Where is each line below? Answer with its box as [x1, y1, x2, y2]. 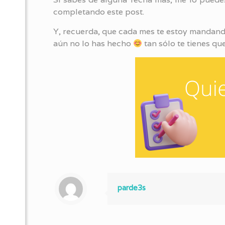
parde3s [118, 183, 146, 192]
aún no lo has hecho [53, 38, 134, 49]
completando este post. [53, 7, 145, 17]
